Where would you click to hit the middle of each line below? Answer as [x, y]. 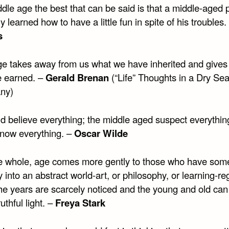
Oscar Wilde [101, 133]
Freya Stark [80, 203]
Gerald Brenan [77, 78]
